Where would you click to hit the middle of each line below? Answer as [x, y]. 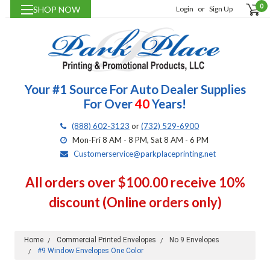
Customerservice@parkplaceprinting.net [145, 154]
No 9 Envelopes [194, 240]
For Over [109, 104]
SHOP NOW [56, 9]
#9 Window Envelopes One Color [90, 251]
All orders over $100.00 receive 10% [135, 183]
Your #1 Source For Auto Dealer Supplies [135, 89]
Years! [168, 104]
